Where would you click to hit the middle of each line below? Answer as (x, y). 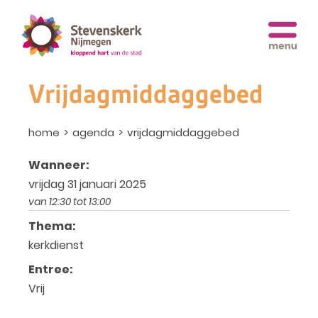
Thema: (52, 226)
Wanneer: (59, 165)
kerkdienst (56, 245)
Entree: (51, 269)
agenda (93, 132)
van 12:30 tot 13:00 (70, 202)
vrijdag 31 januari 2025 (87, 184)
